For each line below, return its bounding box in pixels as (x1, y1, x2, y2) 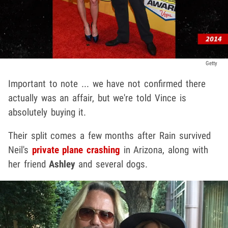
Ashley (45, 158, 75, 170)
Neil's (8, 144, 32, 156)
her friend (8, 158, 46, 170)
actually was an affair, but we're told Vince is (8, 92, 186, 104)
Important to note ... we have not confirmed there (8, 78, 206, 90)
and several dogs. (75, 158, 148, 170)
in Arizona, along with (120, 144, 208, 156)
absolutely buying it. (8, 106, 87, 119)
